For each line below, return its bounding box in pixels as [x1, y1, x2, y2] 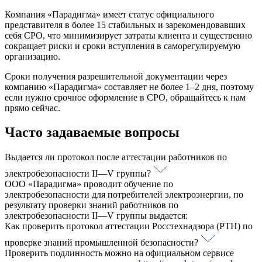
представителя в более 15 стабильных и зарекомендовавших [5, 19, 246, 30]
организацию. [5, 51, 60, 61]
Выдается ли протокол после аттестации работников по [5, 152, 227, 163]
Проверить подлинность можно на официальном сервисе [5, 248, 234, 258]
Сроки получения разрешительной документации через [5, 71, 227, 81]
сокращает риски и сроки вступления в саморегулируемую [5, 40, 240, 51]
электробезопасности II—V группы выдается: [5, 211, 188, 221]
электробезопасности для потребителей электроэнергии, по [5, 189, 243, 200]
